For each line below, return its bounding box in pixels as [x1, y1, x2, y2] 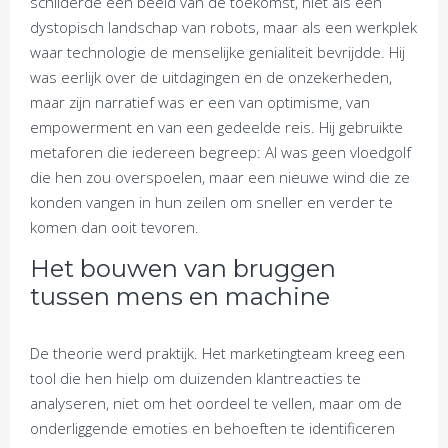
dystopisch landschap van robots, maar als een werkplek [30, 17, 417, 37]
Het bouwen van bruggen [30, 254, 336, 283]
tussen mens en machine [30, 282, 330, 311]
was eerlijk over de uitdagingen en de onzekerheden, [30, 67, 392, 87]
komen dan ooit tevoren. [30, 217, 199, 237]
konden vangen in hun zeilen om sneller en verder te [30, 192, 393, 212]
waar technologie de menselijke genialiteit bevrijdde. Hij [30, 42, 405, 62]
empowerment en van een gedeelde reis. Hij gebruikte [30, 117, 403, 137]
